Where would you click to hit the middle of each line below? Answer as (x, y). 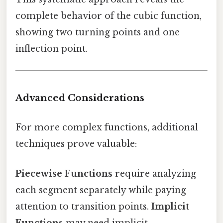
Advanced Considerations (80, 98)
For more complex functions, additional (107, 128)
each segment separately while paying (101, 190)
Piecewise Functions (64, 173)
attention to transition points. (83, 206)
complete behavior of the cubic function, (109, 16)
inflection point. (52, 49)
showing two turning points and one (98, 33)
